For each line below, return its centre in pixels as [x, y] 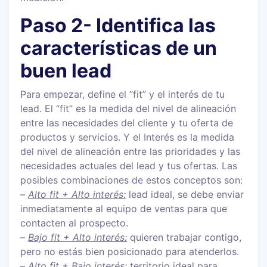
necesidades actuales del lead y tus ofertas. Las [129, 165]
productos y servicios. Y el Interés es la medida [128, 137]
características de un [119, 48]
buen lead [66, 70]
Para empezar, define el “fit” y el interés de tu [123, 94]
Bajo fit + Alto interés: [78, 237]
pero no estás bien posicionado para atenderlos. [130, 251]
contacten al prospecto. [74, 223]
